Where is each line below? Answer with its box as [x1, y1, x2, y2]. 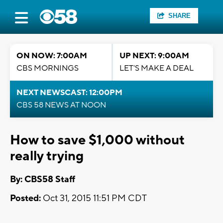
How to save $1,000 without [10, 131, 185, 149]
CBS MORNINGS [16, 63, 79, 73]
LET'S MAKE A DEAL [119, 63, 194, 73]
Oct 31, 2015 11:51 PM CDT [41, 193, 147, 205]
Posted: [10, 193, 41, 205]
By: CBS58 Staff [10, 174, 75, 186]
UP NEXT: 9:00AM [119, 51, 189, 61]
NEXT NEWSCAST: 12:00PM [16, 88, 122, 98]
